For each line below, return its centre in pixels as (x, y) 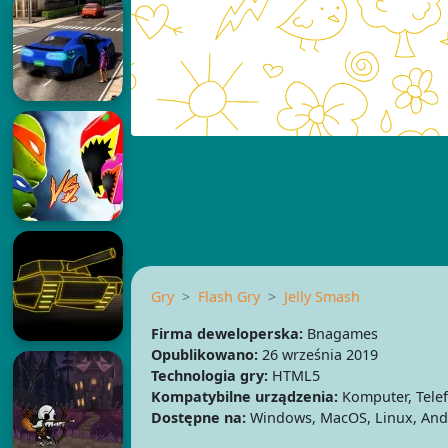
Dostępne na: (198, 418)
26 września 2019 (317, 355)
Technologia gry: (209, 376)
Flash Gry (228, 297)
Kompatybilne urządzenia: (244, 397)
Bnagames (340, 334)
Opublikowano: (204, 355)
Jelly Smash (321, 297)
